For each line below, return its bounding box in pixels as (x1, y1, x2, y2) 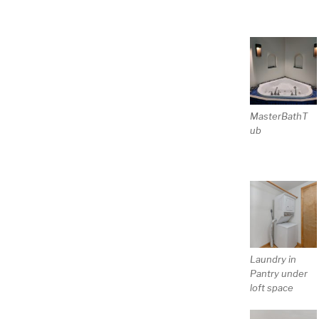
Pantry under (249, 268, 308, 280)
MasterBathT (249, 110, 308, 122)
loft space (249, 282, 293, 294)
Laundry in (249, 253, 296, 266)
